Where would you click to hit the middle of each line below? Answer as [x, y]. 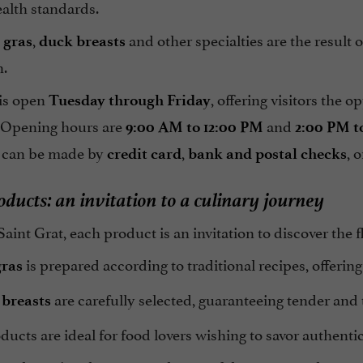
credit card [144, 154]
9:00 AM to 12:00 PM [194, 127]
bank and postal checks [267, 154]
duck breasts [82, 41]
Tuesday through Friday [129, 100]
